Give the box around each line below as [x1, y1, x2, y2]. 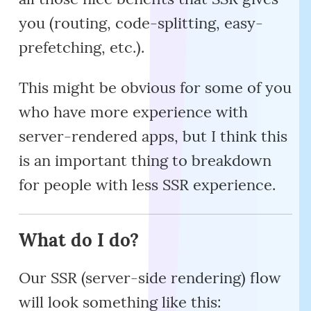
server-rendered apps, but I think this [19, 126, 288, 146]
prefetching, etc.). [19, 37, 145, 58]
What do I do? [19, 228, 140, 251]
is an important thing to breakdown [19, 151, 272, 171]
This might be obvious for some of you [19, 78, 292, 98]
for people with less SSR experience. [19, 175, 276, 195]
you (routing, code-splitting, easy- [19, 13, 264, 33]
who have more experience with [19, 102, 249, 122]
